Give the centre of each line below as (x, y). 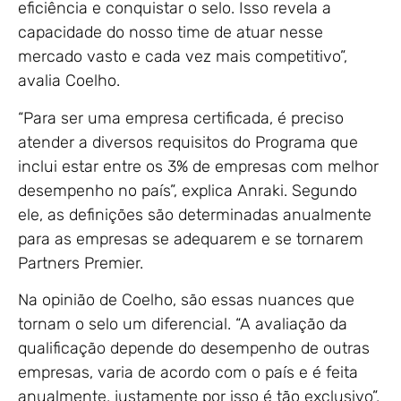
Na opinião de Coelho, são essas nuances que (186, 299)
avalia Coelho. (69, 81)
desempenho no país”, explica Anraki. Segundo (188, 190)
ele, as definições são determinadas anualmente (195, 214)
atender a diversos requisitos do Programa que (188, 142)
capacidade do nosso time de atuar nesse (171, 33)
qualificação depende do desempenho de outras (194, 348)
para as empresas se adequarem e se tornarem (191, 239)
